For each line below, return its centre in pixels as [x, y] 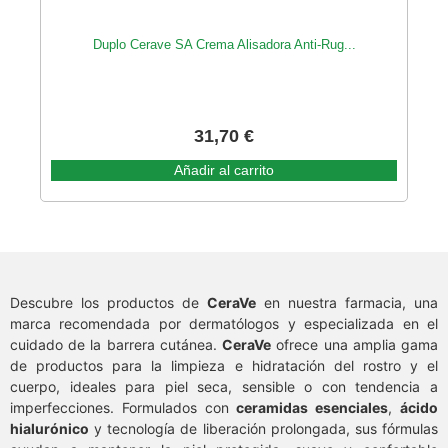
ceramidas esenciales [312, 408]
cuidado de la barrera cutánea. [116, 345]
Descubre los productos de [108, 303]
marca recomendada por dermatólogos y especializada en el [224, 324]
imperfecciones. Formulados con [123, 408]
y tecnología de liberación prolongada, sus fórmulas [263, 429]
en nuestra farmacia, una [347, 303]
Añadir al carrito [224, 170]
